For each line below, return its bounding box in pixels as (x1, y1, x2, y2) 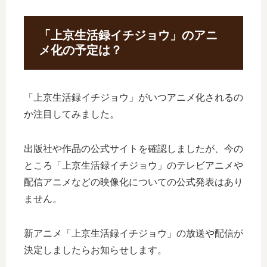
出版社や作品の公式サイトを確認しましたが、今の (24, 143, 243, 154)
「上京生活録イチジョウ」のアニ (39, 29, 218, 42)
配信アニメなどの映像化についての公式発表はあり (24, 176, 243, 187)
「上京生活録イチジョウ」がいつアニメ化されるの (24, 92, 243, 103)
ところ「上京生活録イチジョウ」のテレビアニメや (24, 160, 243, 170)
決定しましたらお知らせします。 (24, 244, 167, 255)
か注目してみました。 (24, 108, 119, 119)
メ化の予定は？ (39, 44, 122, 57)
